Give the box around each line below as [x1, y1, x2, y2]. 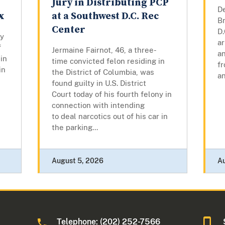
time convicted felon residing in [51, 57, 165, 66]
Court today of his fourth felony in [51, 90, 172, 99]
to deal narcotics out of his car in [51, 112, 168, 121]
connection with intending [51, 101, 145, 110]
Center [51, 24, 85, 37]
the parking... [51, 123, 98, 132]
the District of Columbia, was [51, 68, 154, 77]
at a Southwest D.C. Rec [51, 10, 159, 23]
